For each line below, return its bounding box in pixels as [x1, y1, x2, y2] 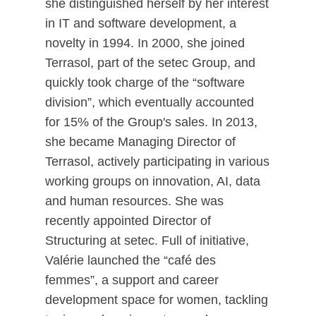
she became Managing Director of [45, 135, 236, 149]
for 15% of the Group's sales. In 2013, [45, 115, 257, 129]
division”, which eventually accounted [45, 95, 254, 109]
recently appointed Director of [45, 214, 211, 228]
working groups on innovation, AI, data [45, 174, 260, 188]
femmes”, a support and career [45, 273, 219, 287]
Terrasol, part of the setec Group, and [45, 56, 255, 70]
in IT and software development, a [45, 16, 236, 30]
